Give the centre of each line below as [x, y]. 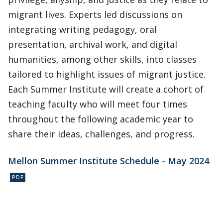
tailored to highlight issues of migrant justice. [107, 74]
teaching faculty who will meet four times [98, 104]
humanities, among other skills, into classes [102, 59]
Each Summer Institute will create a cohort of [106, 89]
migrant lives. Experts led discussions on [95, 14]
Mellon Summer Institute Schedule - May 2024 [109, 161]
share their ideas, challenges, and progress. [101, 134]
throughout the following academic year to [101, 119]
